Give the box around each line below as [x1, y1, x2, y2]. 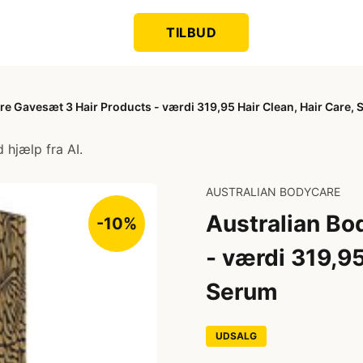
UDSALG [216, 330, 257, 342]
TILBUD [166, 24, 217, 41]
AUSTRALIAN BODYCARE [206, 185, 340, 199]
